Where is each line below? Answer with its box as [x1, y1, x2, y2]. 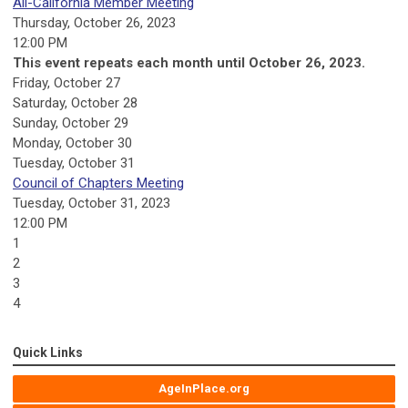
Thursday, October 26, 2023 [13, 15, 176, 32]
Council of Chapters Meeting [13, 175, 184, 192]
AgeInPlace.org [158, 382, 250, 396]
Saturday [13, 95, 65, 112]
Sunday [13, 115, 56, 132]
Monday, [13, 135, 66, 152]
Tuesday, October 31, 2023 [13, 195, 170, 212]
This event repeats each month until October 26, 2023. [13, 55, 365, 72]
